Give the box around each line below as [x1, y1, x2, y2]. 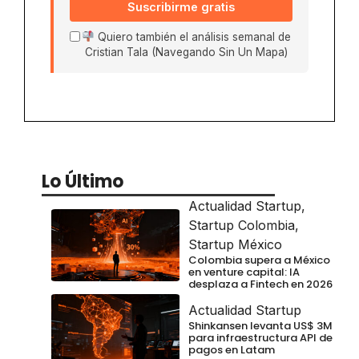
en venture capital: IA [188, 264, 300, 280]
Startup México [188, 236, 282, 252]
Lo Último [42, 168, 123, 194]
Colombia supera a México [188, 252, 330, 268]
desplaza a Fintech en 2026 [188, 276, 333, 292]
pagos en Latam [188, 341, 275, 357]
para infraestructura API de [188, 329, 333, 345]
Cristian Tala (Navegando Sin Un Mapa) [85, 45, 288, 58]
